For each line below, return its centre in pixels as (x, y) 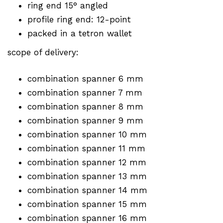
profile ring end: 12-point (79, 19)
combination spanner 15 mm (87, 204)
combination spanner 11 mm (86, 148)
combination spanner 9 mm (85, 120)
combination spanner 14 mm (87, 190)
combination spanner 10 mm (87, 134)
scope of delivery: (43, 52)
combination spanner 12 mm (87, 162)
